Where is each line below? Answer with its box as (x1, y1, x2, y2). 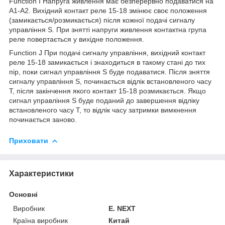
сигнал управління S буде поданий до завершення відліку (9, 96, 199, 104)
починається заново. (9, 115, 77, 124)
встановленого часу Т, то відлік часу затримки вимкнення (9, 105, 196, 114)
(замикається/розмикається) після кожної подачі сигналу (9, 16, 195, 24)
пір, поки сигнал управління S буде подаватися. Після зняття (9, 67, 210, 76)
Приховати (9, 136, 48, 145)
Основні (9, 190, 38, 198)
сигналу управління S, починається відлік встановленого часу (9, 77, 211, 85)
